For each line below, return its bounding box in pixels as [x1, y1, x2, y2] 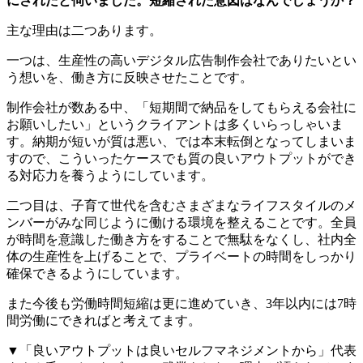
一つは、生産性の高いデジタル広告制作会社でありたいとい [6, 53, 357, 67]
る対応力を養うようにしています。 [6, 168, 214, 182]
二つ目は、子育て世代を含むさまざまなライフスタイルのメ [6, 198, 357, 212]
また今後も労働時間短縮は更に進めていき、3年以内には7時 [6, 296, 357, 310]
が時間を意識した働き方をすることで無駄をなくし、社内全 [6, 232, 357, 246]
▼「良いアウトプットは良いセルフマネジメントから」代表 [6, 343, 357, 357]
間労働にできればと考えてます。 [6, 313, 201, 327]
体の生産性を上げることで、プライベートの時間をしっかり [6, 249, 357, 263]
